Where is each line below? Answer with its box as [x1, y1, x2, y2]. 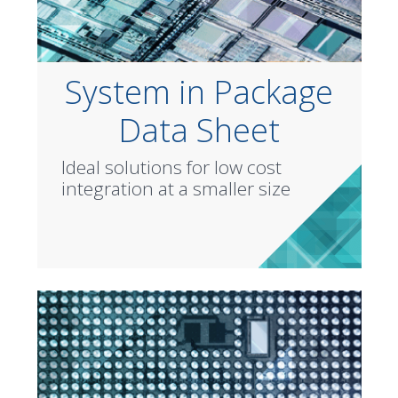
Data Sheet [118, 107, 280, 152]
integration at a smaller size [60, 175, 291, 201]
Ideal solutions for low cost [60, 154, 282, 179]
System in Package [65, 69, 333, 114]
